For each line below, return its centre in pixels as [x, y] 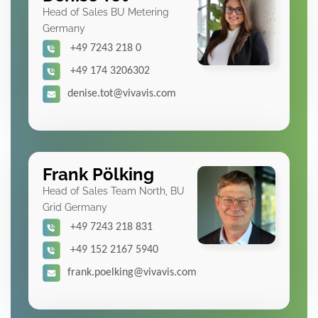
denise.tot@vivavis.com [122, 94]
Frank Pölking [98, 174]
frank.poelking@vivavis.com [132, 273]
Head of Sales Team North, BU [114, 191]
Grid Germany [75, 207]
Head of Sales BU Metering [106, 12]
